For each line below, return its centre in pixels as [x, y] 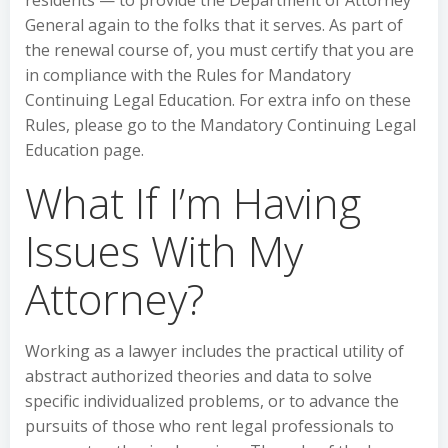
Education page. [84, 150]
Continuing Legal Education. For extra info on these [218, 100]
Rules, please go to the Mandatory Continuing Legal [220, 125]
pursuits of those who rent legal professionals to [209, 426]
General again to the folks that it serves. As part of [214, 25]
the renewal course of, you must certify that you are [219, 50]
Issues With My [164, 250]
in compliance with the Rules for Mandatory [188, 75]
